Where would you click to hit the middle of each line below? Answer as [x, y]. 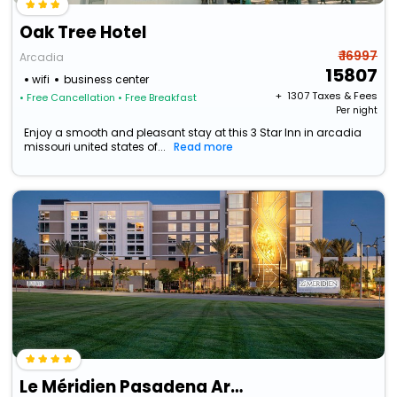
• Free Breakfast [158, 98]
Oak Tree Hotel [83, 33]
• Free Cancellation [68, 98]
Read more [204, 147]
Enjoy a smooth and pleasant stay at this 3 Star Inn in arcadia [193, 133]
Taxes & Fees [344, 96]
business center [107, 80]
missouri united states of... [95, 147]
